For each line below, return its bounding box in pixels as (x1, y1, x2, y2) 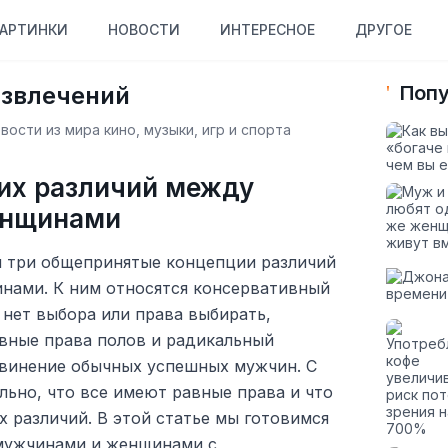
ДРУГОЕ (354, 21, 412, 38)
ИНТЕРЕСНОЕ (219, 21, 315, 38)
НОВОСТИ (107, 21, 180, 38)
